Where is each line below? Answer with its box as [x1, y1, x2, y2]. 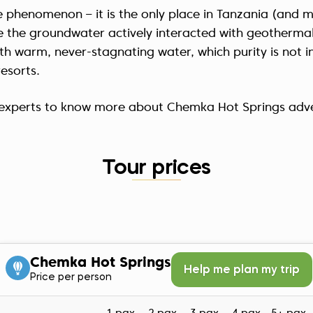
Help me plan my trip [183, 264, 300, 276]
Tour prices [102, 158, 211, 179]
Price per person [29, 272, 112, 282]
